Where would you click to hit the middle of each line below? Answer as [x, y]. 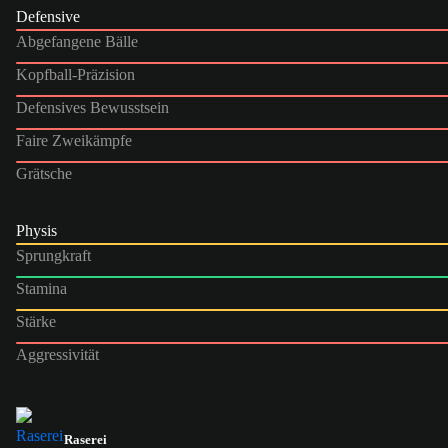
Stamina [41, 288]
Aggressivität [57, 354]
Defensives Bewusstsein [92, 107]
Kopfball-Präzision [75, 74]
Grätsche [44, 173]
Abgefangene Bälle [77, 41]
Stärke [36, 321]
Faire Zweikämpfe [74, 140]
